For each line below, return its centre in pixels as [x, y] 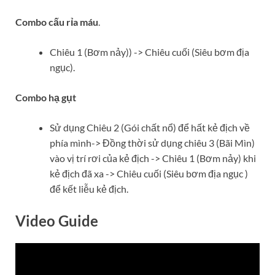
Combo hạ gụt [46, 97]
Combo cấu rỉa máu [57, 21]
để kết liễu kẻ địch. [89, 188]
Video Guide [57, 220]
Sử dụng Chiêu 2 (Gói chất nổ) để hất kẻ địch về [150, 127]
